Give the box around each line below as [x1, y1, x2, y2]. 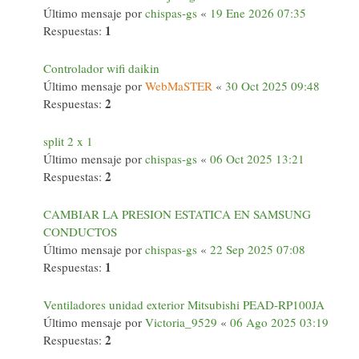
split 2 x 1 [43, 133, 93, 149]
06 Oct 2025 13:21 [210, 151, 305, 167]
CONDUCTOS [43, 224, 117, 240]
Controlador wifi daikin [43, 60, 159, 76]
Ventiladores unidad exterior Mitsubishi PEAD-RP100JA [43, 296, 325, 313]
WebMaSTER [145, 78, 212, 94]
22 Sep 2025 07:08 [210, 241, 305, 257]
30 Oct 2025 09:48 [225, 78, 320, 94]
